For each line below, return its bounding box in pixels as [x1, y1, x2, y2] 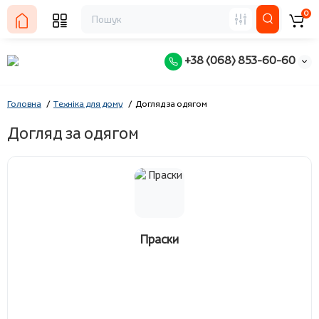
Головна [7, 98, 41, 110]
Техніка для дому [53, 98, 123, 110]
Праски [140, 231, 179, 247]
